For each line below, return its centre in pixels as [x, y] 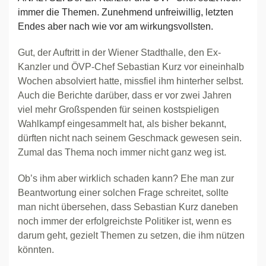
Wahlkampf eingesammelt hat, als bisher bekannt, [122, 124]
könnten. [36, 250]
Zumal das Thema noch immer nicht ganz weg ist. [122, 152]
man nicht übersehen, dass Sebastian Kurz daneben [128, 207]
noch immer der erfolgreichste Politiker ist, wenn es [125, 221]
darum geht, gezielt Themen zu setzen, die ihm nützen [131, 235]
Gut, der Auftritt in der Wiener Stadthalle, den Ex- [119, 53]
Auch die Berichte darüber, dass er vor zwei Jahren [125, 95]
